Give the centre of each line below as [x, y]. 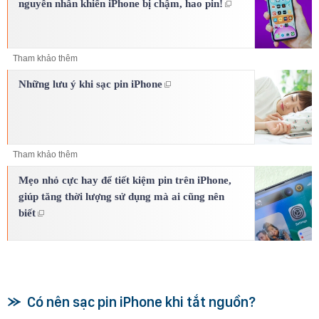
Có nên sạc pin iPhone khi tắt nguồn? [141, 302]
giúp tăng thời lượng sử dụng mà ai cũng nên [121, 196]
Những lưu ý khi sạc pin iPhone [90, 84]
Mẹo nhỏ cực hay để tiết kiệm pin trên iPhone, [125, 180]
